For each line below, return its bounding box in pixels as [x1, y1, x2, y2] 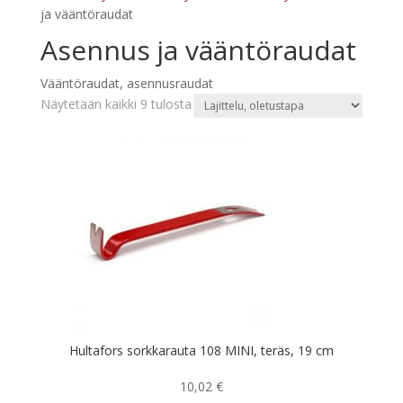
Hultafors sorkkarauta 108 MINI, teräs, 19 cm [68, 341, 334, 359]
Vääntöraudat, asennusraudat [40, 74, 213, 92]
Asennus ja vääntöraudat [40, 31, 356, 68]
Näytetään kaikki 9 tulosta [40, 94, 192, 112]
